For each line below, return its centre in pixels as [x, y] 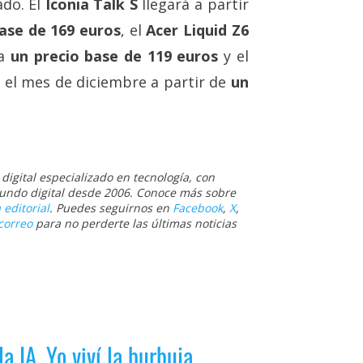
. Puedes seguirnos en [111, 207]
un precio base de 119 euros [114, 56]
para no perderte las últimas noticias [135, 223]
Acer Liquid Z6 [197, 30]
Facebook [198, 207]
